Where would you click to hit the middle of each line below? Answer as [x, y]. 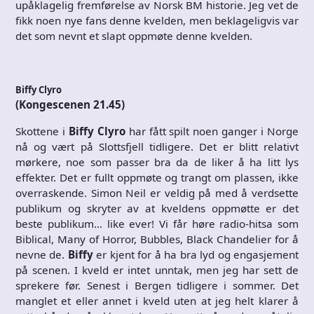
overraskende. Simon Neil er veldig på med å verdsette [157, 192]
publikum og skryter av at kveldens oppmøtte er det [157, 208]
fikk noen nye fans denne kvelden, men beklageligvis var [157, 20]
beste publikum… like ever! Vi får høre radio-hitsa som [157, 223]
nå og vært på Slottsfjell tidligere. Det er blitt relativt [157, 146]
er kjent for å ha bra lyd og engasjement [196, 254]
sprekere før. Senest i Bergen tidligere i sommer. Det [157, 285]
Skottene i [42, 131]
